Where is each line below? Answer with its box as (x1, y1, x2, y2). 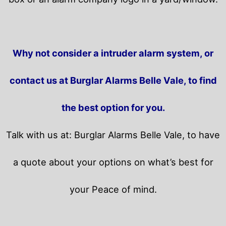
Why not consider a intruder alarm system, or (13, 47, 213, 59)
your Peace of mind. (69, 184, 157, 195)
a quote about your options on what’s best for (13, 156, 213, 168)
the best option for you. (61, 102, 165, 114)
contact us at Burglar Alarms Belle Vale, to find (9, 75, 217, 86)
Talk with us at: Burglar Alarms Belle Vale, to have (6, 129, 220, 141)
